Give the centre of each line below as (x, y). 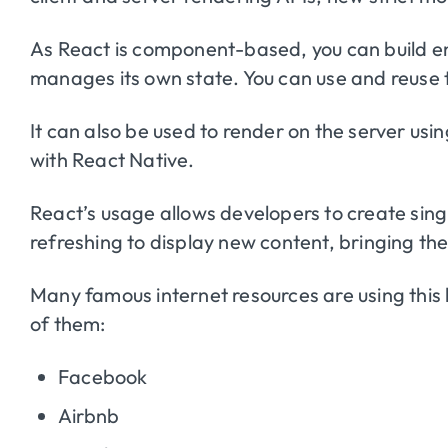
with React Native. (112, 159)
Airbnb (89, 415)
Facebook (103, 376)
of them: (68, 323)
